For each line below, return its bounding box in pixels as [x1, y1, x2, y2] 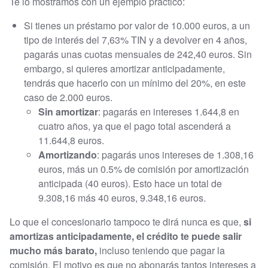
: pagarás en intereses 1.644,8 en [98, 104, 239, 118]
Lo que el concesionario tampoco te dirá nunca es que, [10, 214, 243, 229]
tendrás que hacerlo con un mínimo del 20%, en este [24, 75, 246, 90]
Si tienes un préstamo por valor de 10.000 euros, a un [24, 18, 250, 32]
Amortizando [38, 147, 97, 162]
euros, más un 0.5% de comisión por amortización [38, 162, 249, 176]
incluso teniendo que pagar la [99, 243, 225, 257]
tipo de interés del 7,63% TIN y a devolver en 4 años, [24, 32, 247, 47]
